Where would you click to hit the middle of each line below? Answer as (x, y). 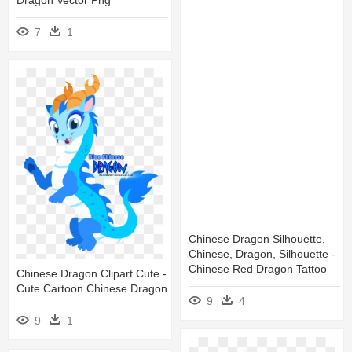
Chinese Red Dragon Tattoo (258, 268)
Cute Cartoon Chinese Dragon (92, 289)
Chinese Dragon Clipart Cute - (92, 274)
